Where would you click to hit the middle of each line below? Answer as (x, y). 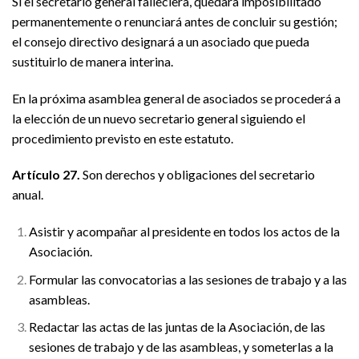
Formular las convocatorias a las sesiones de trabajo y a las (188, 279)
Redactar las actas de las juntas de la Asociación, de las (177, 327)
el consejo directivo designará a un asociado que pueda (161, 41)
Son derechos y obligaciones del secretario (198, 175)
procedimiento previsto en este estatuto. (123, 138)
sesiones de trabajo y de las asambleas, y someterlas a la (181, 347)
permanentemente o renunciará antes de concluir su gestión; (175, 21)
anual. (28, 195)
